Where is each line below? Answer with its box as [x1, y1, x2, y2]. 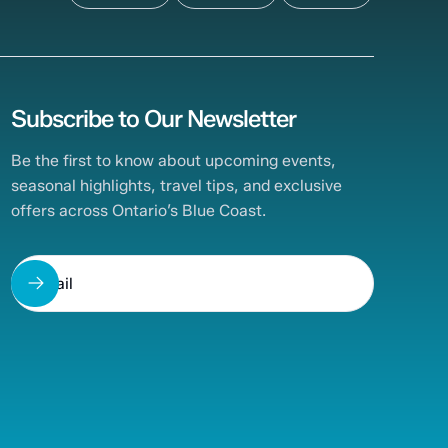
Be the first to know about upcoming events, [11, 151, 337, 171]
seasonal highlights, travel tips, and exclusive [11, 176, 343, 196]
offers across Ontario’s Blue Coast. [11, 201, 267, 221]
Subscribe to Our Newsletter [11, 103, 297, 133]
